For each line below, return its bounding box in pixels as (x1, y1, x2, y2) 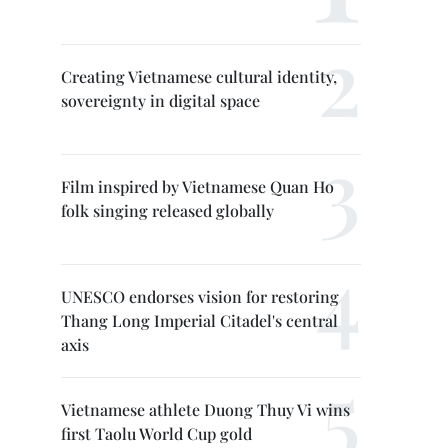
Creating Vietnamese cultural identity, (61, 66, 337, 87)
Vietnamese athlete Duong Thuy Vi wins (61, 399, 350, 420)
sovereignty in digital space (61, 90, 260, 111)
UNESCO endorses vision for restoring (61, 286, 339, 307)
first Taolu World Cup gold (61, 423, 252, 444)
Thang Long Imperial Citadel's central (61, 310, 338, 331)
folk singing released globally (61, 200, 274, 221)
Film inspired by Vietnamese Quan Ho (61, 176, 334, 197)
